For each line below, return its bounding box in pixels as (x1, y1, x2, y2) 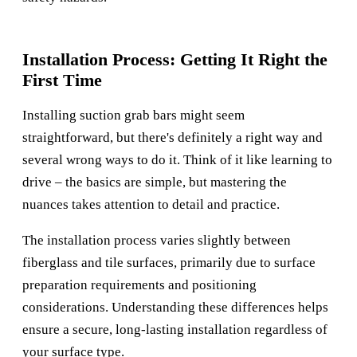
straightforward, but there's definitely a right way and (22, 130, 323, 146)
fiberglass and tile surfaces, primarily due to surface (22, 255, 316, 271)
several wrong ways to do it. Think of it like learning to (22, 152, 332, 168)
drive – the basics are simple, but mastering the (22, 175, 287, 190)
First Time (22, 70, 102, 91)
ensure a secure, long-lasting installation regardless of (22, 322, 328, 338)
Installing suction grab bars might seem (22, 108, 245, 124)
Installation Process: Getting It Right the (22, 49, 328, 70)
